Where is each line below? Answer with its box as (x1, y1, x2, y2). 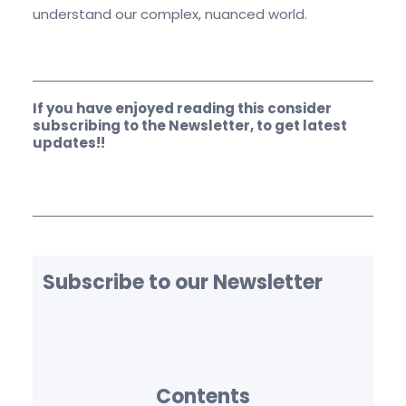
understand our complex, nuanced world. (33, 5, 307, 24)
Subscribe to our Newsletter (42, 267, 323, 296)
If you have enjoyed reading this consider (33, 98, 332, 118)
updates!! (33, 132, 105, 152)
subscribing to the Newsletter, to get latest (33, 115, 347, 135)
